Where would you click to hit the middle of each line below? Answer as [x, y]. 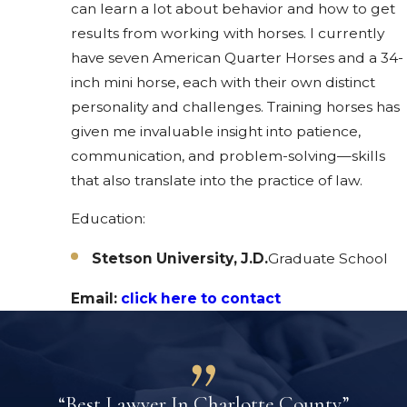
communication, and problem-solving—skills [228, 155]
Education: [108, 219]
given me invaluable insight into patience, [216, 131]
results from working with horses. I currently [228, 33]
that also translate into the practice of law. [217, 180]
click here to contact [201, 299]
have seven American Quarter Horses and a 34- [237, 57]
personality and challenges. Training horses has [235, 106]
